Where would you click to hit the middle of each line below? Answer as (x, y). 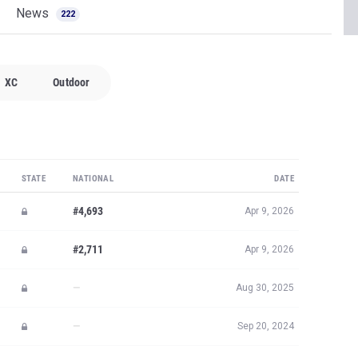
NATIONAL (93, 179)
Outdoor (72, 82)
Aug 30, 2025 (265, 288)
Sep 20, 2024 (266, 326)
